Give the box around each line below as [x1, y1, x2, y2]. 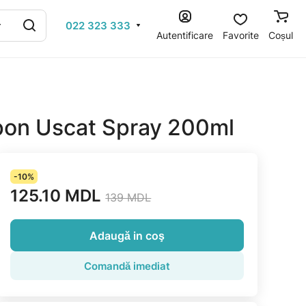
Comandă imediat [84, 259, 171, 273]
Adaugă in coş [89, 228, 165, 242]
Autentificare [156, 29, 213, 41]
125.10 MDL [10, 186, 102, 206]
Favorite [223, 29, 259, 41]
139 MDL [105, 191, 152, 204]
